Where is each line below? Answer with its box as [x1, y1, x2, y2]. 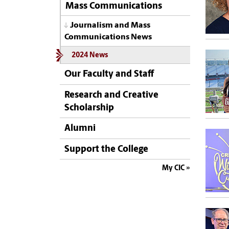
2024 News [71, 52, 108, 59]
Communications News [64, 33, 152, 41]
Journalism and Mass [70, 21, 150, 30]
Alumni [64, 124, 96, 134]
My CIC [162, 164, 185, 172]
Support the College [64, 144, 148, 154]
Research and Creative [64, 90, 158, 100]
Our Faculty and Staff [64, 70, 154, 80]
